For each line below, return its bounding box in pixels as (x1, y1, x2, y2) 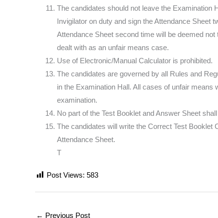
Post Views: (47, 171, 85, 180)
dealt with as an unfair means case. (57, 43, 169, 52)
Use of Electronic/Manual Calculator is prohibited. (57, 56, 213, 65)
